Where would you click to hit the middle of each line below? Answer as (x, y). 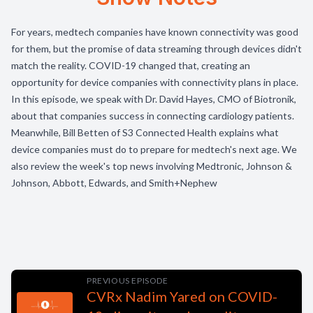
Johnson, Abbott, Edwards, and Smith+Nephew (114, 183)
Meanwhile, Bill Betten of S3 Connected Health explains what (145, 132)
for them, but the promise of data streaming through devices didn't (156, 49)
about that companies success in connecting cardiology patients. (153, 116)
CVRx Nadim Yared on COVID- (182, 296)
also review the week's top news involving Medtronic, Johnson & (152, 166)
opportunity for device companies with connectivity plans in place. (155, 82)
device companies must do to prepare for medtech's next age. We (154, 149)
